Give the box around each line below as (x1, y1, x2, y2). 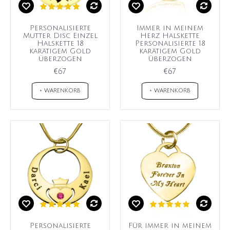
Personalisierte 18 (135, 39, 205, 47)
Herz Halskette (140, 31, 200, 40)
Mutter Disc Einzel (23, 31, 98, 40)
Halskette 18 (36, 39, 84, 47)
